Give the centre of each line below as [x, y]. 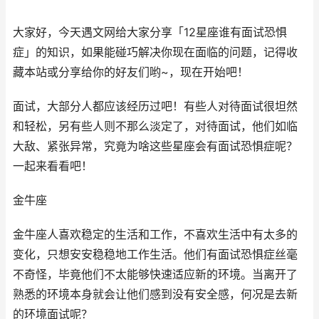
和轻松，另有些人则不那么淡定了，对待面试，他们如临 [155, 126]
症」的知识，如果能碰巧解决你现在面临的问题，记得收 [155, 52]
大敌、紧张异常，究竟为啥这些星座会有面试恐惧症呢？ [155, 146]
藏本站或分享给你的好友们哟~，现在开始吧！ [131, 72]
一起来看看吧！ [53, 166]
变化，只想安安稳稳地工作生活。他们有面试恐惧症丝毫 [155, 255]
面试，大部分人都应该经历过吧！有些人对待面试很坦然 [155, 106]
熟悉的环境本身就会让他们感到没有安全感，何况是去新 [155, 294]
